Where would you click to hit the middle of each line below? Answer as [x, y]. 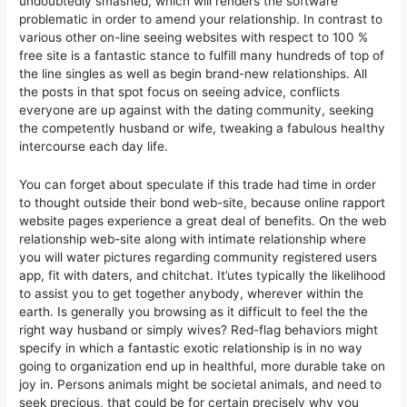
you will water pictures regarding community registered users [199, 258]
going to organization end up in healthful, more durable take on [203, 367]
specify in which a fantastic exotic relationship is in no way [191, 348]
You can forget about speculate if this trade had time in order [198, 185]
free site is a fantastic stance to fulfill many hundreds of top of [202, 56]
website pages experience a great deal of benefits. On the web [203, 221]
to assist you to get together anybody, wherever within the [192, 294]
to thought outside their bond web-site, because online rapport [203, 203]
